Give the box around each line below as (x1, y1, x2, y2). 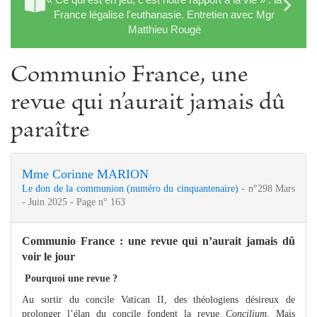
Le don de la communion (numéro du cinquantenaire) (22, 183, 242, 194)
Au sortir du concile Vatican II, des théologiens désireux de (22, 294, 295, 305)
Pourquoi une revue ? (22, 272, 117, 284)
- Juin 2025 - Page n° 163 (22, 196, 125, 207)
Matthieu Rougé (127, 23, 201, 35)
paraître (11, 118, 90, 144)
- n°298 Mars (241, 183, 296, 194)
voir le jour (22, 250, 75, 263)
